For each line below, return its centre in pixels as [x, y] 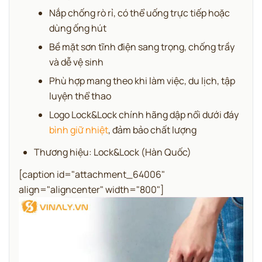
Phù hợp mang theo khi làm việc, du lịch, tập [142, 81]
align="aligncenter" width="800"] [92, 190]
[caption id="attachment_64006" [92, 175]
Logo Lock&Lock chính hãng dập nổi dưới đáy [144, 115]
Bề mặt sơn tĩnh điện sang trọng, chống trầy [142, 47]
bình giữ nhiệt [79, 130]
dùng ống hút [78, 28]
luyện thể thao [80, 96]
